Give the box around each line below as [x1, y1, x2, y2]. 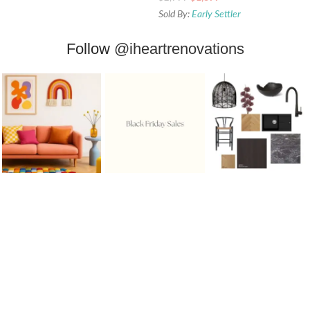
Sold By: [158, 10, 192, 20]
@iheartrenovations [113, 40, 244, 58]
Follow [66, 40, 114, 58]
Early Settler [192, 10, 241, 20]
